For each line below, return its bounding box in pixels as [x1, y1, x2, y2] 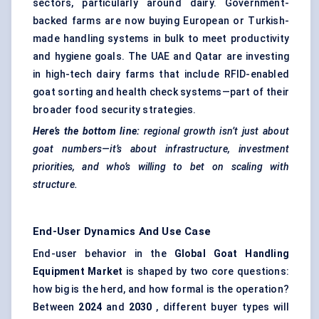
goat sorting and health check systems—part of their [33, 86, 289, 98]
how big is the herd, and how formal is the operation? [33, 283, 289, 296]
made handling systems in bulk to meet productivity [33, 33, 289, 45]
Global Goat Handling [174, 248, 290, 260]
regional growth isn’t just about [143, 125, 289, 137]
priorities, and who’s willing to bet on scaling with [33, 161, 289, 173]
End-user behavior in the [33, 248, 174, 260]
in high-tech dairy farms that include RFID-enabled [33, 68, 289, 80]
